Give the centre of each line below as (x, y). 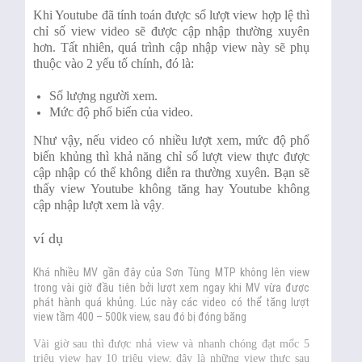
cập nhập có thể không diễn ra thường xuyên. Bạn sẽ (172, 173)
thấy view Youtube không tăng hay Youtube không (172, 189)
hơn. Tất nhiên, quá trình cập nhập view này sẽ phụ (172, 48)
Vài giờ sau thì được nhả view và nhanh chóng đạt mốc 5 (172, 344)
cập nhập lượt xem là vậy (98, 205)
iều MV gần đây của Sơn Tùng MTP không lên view (188, 273)
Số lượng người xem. (104, 96)
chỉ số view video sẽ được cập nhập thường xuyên (172, 32)
